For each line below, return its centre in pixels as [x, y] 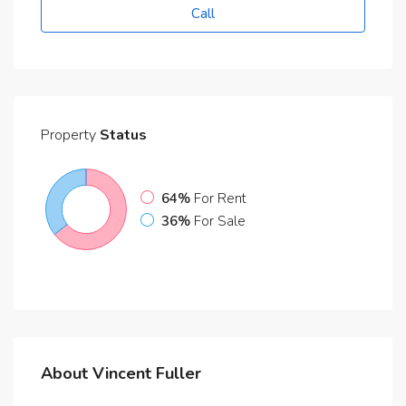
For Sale [220, 221]
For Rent [220, 198]
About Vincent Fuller [121, 373]
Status [121, 135]
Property [68, 135]
